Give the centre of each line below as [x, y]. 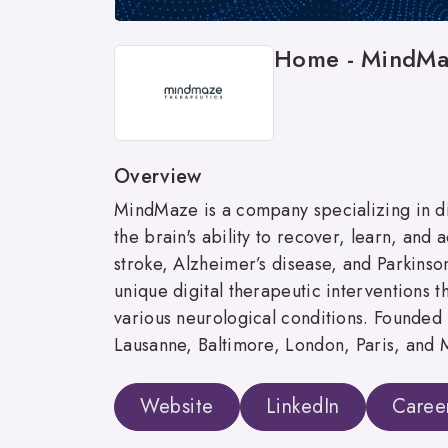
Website [177, 406]
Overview [158, 176]
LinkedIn [302, 406]
